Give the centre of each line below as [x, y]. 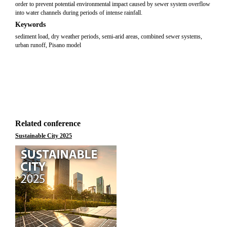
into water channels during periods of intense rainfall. [79, 13]
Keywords [30, 25]
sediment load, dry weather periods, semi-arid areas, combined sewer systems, [109, 36]
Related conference [48, 123]
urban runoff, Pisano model [48, 45]
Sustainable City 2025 [44, 136]
